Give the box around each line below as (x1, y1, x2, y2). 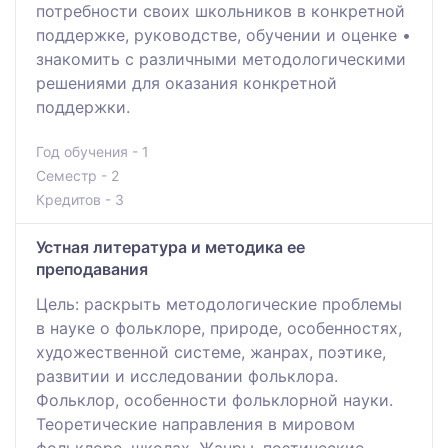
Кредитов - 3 (36, 190, 124, 208)
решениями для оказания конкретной (36, 72, 337, 93)
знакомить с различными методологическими (36, 48, 406, 69)
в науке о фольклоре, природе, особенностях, (36, 317, 402, 338)
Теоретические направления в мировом (36, 413, 355, 434)
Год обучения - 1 (36, 142, 149, 160)
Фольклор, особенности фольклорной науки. (36, 389, 393, 410)
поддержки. (36, 96, 130, 117)
